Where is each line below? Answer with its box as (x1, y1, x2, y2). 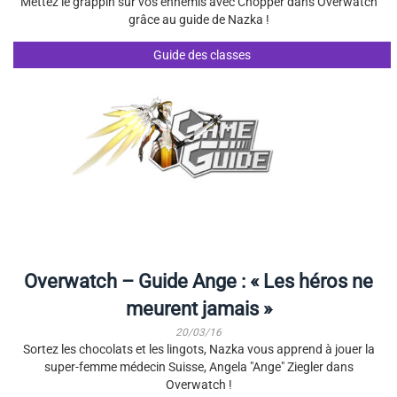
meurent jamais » (125, 298, 272, 320)
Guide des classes (152, 48, 251, 62)
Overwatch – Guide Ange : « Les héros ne (24, 270, 373, 292)
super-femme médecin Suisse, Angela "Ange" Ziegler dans (43, 360, 354, 374)
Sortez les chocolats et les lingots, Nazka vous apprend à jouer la (22, 342, 375, 356)
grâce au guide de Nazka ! (128, 12, 269, 27)
